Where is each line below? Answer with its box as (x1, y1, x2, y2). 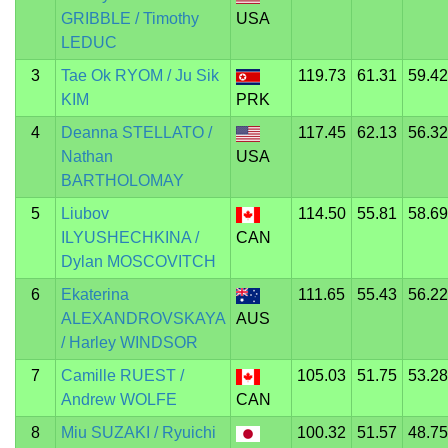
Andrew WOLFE (60, 391, 177, 408)
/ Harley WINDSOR (60, 334, 198, 351)
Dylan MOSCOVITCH (60, 253, 216, 270)
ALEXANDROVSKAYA (60, 310, 225, 327)
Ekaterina (60, 286, 129, 303)
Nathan (60, 148, 113, 165)
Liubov (60, 205, 109, 222)
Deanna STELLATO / (60, 124, 212, 141)
